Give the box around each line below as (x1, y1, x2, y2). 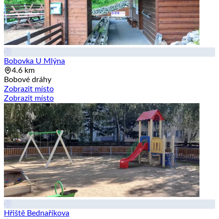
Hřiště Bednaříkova (4, 209, 69, 218)
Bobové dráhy (4, 76, 51, 84)
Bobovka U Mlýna (4, 57, 65, 66)
